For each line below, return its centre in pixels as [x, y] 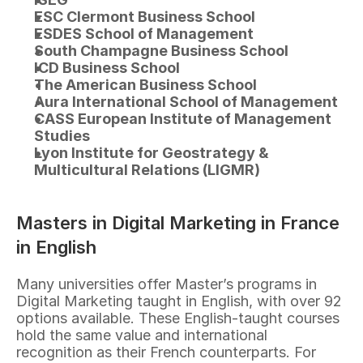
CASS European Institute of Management [183, 119]
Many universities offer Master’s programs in [167, 284]
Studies [62, 136]
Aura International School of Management [186, 102]
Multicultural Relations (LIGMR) [147, 170]
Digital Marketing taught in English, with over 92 [179, 301]
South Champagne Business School [161, 51]
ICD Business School [107, 68]
